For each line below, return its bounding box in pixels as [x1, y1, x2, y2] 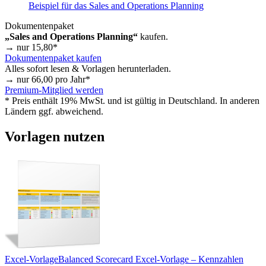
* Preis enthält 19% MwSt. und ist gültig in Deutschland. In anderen [5, 95, 259, 106]
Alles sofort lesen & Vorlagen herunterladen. [5, 63, 171, 74]
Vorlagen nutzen [5, 128, 104, 144]
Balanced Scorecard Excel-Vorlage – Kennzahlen [58, 254, 243, 264]
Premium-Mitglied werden [5, 84, 103, 95]
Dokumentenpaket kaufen [5, 52, 102, 63]
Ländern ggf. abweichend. [5, 106, 103, 116]
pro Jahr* [53, 74, 90, 84]
